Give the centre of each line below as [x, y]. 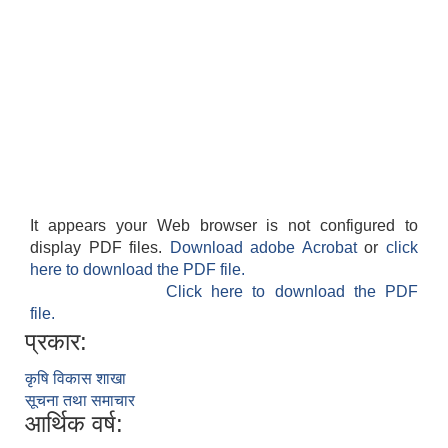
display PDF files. [100, 248]
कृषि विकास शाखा [75, 379]
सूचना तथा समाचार [80, 401]
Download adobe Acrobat [267, 248]
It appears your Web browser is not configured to [224, 226]
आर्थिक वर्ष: [74, 424]
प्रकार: [56, 342]
